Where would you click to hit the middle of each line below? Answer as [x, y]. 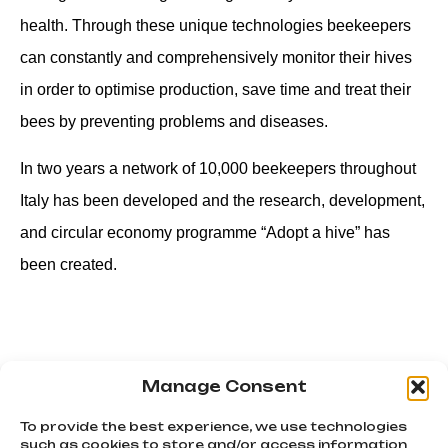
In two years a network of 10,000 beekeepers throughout [218, 168]
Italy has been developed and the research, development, [222, 200]
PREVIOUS [74, 393]
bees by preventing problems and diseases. [174, 122]
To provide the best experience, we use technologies [213, 426]
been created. [68, 264]
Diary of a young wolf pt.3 [127, 410]
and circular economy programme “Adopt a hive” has [205, 232]
